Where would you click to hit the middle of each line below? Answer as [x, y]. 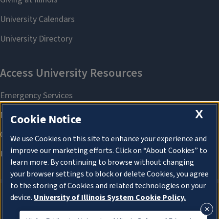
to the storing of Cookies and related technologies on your [108, 186]
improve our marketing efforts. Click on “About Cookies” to [109, 151]
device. [22, 198]
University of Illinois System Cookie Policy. [110, 198]
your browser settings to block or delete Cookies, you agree [109, 174]
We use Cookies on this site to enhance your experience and [109, 139]
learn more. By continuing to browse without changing [102, 163]
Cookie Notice [46, 120]
